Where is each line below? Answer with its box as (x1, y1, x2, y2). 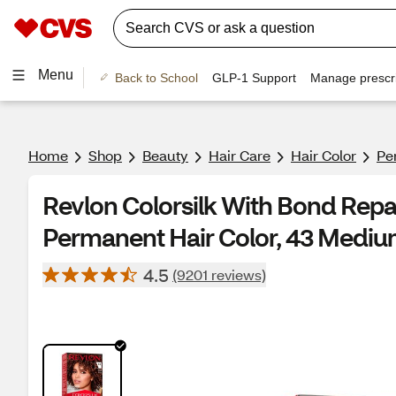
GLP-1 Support (211, 70, 296, 85)
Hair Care (209, 146, 270, 164)
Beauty (142, 146, 188, 164)
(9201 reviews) (172, 265, 266, 284)
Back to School (114, 70, 198, 85)
